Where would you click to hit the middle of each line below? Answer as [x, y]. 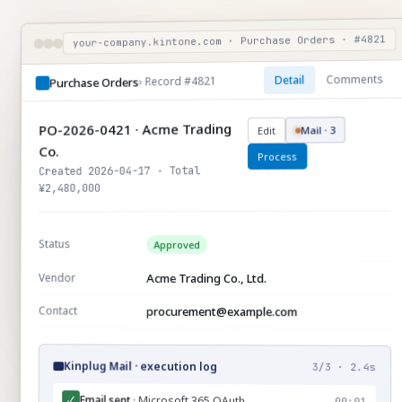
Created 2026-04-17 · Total [120, 171]
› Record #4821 [178, 81]
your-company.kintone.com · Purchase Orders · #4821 [229, 41]
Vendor [57, 278]
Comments [355, 79]
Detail [290, 80]
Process [278, 156]
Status [55, 244]
